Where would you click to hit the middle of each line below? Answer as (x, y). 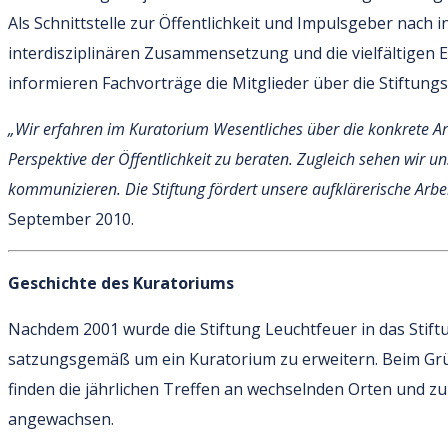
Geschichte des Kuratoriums (121, 282)
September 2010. (71, 218)
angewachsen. (61, 418)
